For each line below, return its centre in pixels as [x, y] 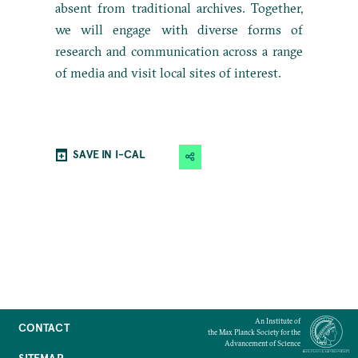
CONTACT [44, 327]
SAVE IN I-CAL [109, 154]
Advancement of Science [262, 343]
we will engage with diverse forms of [179, 29]
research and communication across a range [179, 51]
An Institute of [277, 320]
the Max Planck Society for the [254, 332]
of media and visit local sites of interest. [169, 72]
